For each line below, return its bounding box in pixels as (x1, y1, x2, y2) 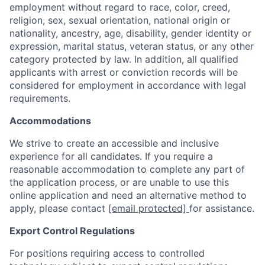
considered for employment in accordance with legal (9, 79, 246, 92)
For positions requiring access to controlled (9, 247, 205, 260)
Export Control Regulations (9, 225, 135, 237)
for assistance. (189, 202, 254, 215)
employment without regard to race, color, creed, (9, 1, 230, 14)
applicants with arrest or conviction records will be (9, 66, 238, 79)
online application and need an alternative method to (9, 189, 247, 202)
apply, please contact (9, 202, 108, 215)
